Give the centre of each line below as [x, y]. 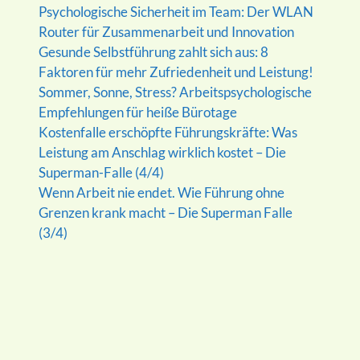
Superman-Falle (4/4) [101, 172]
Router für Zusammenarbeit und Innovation [166, 31]
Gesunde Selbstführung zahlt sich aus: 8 [153, 51]
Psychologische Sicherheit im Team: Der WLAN [176, 11]
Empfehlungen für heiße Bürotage [137, 112]
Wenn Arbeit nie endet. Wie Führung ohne [161, 192]
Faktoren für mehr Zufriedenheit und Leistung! [176, 72]
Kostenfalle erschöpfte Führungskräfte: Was [168, 132]
